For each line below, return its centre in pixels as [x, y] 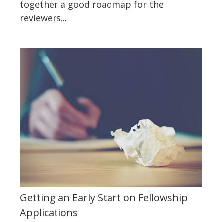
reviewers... [43, 18]
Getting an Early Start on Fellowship [104, 198]
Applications [49, 213]
